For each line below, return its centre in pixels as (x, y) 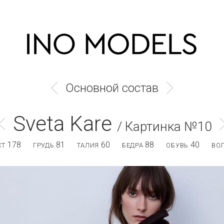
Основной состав (112, 88)
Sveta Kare (62, 124)
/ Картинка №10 (164, 126)
